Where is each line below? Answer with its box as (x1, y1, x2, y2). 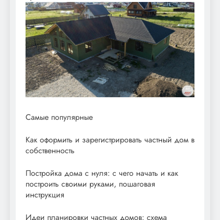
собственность (26, 144, 75, 156)
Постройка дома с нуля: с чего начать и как (26, 167, 178, 179)
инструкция (26, 189, 64, 200)
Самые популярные (26, 111, 93, 123)
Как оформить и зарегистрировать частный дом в (26, 134, 194, 145)
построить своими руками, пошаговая (26, 178, 155, 190)
